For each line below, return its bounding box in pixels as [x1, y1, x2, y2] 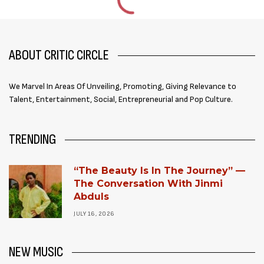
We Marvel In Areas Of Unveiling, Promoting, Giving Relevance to [9, 81, 239, 91]
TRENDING [9, 131, 56, 148]
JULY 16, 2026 [74, 210, 115, 217]
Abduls [74, 191, 109, 202]
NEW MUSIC [9, 243, 63, 260]
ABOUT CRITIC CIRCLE [9, 47, 109, 64]
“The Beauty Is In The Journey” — [74, 165, 245, 176]
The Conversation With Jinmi [74, 178, 223, 189]
